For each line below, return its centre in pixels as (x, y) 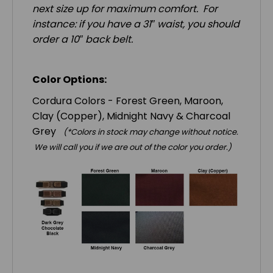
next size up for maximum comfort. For (125, 9)
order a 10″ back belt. (83, 39)
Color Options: (69, 79)
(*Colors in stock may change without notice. (151, 132)
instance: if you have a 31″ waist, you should (136, 24)
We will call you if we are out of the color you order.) (132, 147)
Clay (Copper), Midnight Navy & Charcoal (131, 116)
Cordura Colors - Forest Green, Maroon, (128, 101)
